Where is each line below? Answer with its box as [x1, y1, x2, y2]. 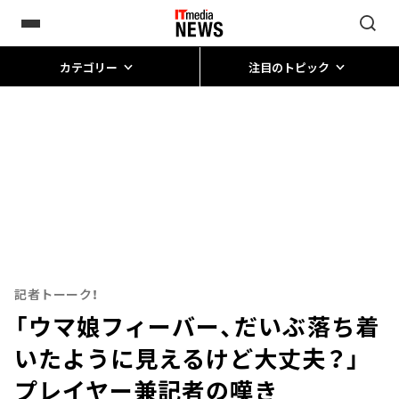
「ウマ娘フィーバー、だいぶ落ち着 [14, 309, 379, 342]
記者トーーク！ [14, 285, 99, 303]
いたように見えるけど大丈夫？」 [14, 341, 385, 374]
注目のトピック [248, 58, 330, 76]
